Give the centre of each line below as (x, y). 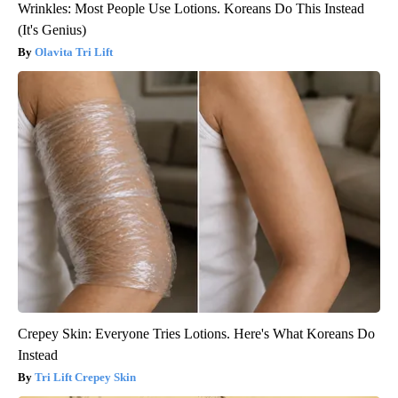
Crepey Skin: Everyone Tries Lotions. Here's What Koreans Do (196, 334)
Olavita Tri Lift (74, 52)
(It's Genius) (52, 30)
